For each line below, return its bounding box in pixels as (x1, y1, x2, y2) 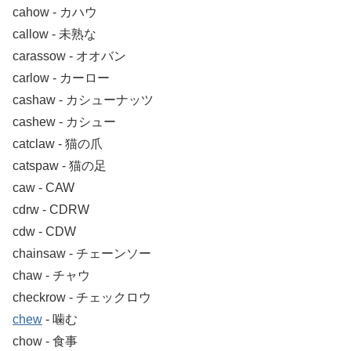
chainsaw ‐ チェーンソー (13, 246, 151, 260)
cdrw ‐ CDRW (13, 202, 89, 216)
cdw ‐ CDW (13, 224, 76, 238)
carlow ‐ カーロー (13, 71, 110, 85)
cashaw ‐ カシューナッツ (13, 92, 154, 107)
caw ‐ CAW (13, 180, 74, 194)
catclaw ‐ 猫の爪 (13, 136, 103, 150)
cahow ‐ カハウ (13, 5, 97, 19)
